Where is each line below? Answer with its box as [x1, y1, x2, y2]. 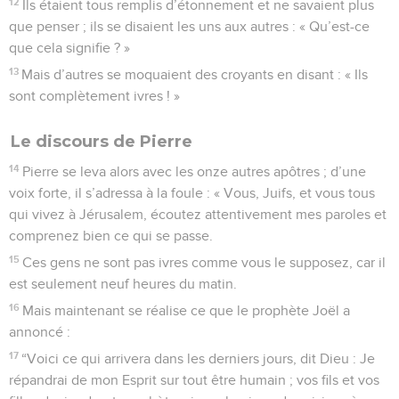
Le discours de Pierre [11, 131, 192, 151]
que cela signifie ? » [9, 40, 130, 55]
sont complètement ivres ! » [9, 88, 180, 103]
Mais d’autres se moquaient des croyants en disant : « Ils [21, 67, 369, 82]
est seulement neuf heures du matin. [9, 276, 237, 291]
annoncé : [9, 324, 70, 339]
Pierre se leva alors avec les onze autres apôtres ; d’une [22, 164, 367, 179]
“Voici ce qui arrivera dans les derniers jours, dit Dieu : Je [21, 351, 376, 366]
